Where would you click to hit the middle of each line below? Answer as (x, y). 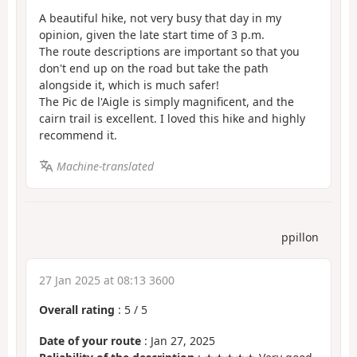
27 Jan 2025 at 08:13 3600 (107, 280)
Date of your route (90, 340)
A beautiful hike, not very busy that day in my (160, 18)
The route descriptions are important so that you (169, 52)
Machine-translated (105, 166)
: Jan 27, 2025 (178, 340)
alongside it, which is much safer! (129, 85)
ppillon (300, 237)
